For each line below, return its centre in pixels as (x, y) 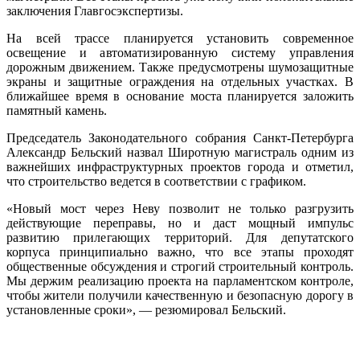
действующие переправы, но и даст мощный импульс (180, 223)
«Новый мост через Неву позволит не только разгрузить (180, 208)
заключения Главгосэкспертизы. (95, 10)
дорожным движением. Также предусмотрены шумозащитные (180, 67)
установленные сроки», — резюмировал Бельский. (146, 309)
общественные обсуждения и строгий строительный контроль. (180, 266)
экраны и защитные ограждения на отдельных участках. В (180, 81)
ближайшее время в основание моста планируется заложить (180, 96)
